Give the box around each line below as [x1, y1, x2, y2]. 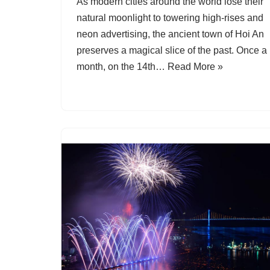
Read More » [168, 61, 223, 72]
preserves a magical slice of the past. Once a [77, 45, 267, 55]
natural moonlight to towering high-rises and [77, 12, 263, 23]
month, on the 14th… [77, 61, 168, 72]
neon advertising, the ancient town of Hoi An [77, 28, 264, 39]
